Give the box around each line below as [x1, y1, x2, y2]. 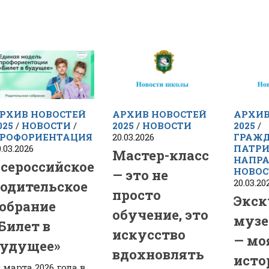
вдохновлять [112, 245, 205, 263]
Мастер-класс [112, 146, 210, 164]
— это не [112, 166, 169, 184]
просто [112, 186, 162, 204]
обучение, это [112, 205, 209, 223]
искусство [112, 225, 186, 243]
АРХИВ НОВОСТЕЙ [112, 107, 207, 120]
